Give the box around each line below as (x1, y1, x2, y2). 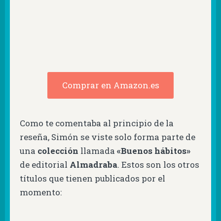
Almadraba (70, 158, 117, 170)
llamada (80, 145, 117, 156)
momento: (20, 186, 62, 198)
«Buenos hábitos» (117, 145, 190, 156)
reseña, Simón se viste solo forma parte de (20, 131, 195, 143)
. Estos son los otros (117, 158, 199, 170)
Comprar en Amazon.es (62, 79, 159, 91)
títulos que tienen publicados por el (20, 172, 165, 184)
